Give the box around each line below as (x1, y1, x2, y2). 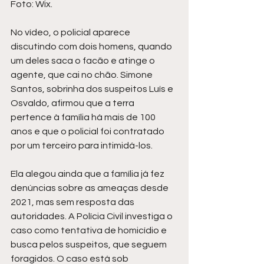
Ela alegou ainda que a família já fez (11, 169, 166, 179)
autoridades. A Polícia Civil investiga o (11, 211, 174, 221)
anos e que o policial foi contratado (11, 126, 166, 136)
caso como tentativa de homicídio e (11, 225, 169, 235)
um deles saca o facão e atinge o (11, 55, 157, 65)
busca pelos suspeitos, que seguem (11, 239, 169, 249)
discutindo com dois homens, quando (11, 41, 174, 51)
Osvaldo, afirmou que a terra (11, 98, 136, 108)
